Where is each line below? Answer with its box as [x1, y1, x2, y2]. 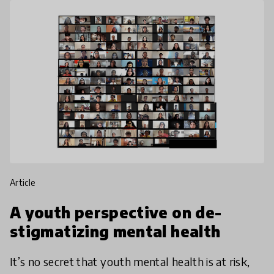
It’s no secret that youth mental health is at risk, [10, 254, 250, 269]
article [15, 177, 36, 188]
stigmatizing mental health [10, 222, 221, 241]
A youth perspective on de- [10, 203, 222, 222]
